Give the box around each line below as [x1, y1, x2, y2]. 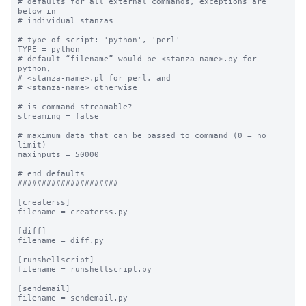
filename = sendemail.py [18, 293, 128, 303]
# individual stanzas [18, 16, 113, 25]
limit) [18, 140, 46, 150]
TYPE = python [18, 44, 80, 54]
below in [18, 6, 61, 16]
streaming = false [18, 111, 99, 121]
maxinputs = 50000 [18, 150, 99, 159]
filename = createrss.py [18, 207, 128, 217]
